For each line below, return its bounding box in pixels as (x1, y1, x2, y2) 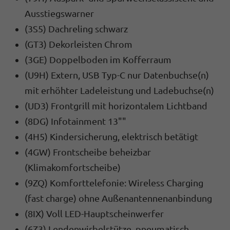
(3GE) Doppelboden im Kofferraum (25, 54, 171, 65)
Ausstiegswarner (25, 8, 94, 18)
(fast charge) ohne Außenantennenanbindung (25, 193, 212, 203)
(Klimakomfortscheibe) (25, 162, 121, 172)
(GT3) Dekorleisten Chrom (25, 39, 132, 49)
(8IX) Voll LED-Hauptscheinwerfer (25, 208, 164, 219)
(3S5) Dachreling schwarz (25, 23, 128, 34)
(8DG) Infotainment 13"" (25, 116, 126, 126)
